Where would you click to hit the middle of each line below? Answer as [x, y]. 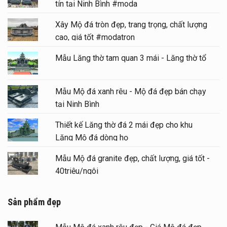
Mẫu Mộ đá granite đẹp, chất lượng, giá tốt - [132, 159]
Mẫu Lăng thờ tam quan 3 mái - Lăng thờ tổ [130, 58]
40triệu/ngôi [77, 171]
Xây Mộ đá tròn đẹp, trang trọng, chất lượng [131, 24]
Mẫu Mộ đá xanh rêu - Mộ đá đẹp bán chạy [130, 91]
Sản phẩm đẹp [34, 202]
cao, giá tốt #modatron [95, 37]
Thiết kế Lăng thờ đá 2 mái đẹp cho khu [124, 125]
